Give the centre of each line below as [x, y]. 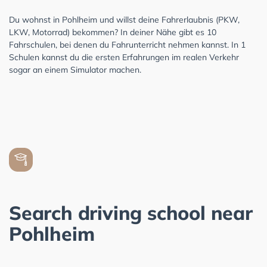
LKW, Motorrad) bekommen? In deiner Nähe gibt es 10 [113, 32]
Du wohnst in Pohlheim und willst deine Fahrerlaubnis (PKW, [124, 19]
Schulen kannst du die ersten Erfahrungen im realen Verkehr [124, 57]
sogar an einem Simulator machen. [75, 69]
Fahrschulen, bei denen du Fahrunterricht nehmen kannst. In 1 [127, 44]
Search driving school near [131, 212]
